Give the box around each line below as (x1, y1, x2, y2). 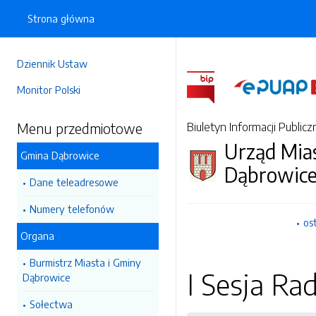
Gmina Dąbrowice (20, 149, 99, 162)
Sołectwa (30, 298, 73, 310)
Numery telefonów (30, 202, 114, 215)
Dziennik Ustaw (17, 57, 87, 70)
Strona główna (28, 12, 95, 25)
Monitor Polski (17, 83, 80, 96)
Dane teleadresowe (30, 176, 119, 188)
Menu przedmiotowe (17, 119, 142, 137)
